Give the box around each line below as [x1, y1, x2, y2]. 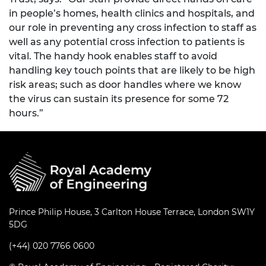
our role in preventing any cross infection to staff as [9, 22, 256, 34]
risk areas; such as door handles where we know [9, 79, 241, 91]
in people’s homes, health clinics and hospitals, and [9, 8, 255, 20]
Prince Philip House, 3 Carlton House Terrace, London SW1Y [9, 207, 255, 218]
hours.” [9, 107, 43, 119]
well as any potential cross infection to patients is [9, 36, 245, 48]
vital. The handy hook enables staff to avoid [9, 50, 217, 62]
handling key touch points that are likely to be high [9, 65, 255, 77]
